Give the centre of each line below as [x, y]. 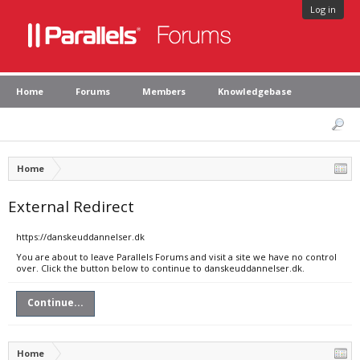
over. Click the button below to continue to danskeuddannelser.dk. [160, 268]
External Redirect [71, 206]
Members [164, 91]
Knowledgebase [255, 91]
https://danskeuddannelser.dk [80, 237]
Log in [323, 9]
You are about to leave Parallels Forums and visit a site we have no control [176, 257]
